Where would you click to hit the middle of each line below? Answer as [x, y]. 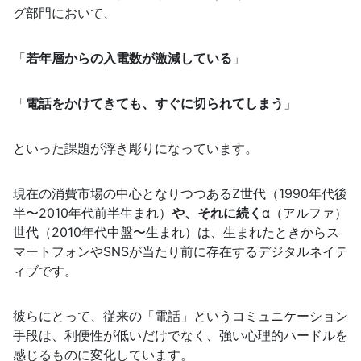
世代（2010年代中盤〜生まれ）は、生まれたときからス [176, 232]
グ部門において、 [64, 12]
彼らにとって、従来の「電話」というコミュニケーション [180, 315]
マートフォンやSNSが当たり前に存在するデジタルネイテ [180, 251]
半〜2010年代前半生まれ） [92, 212]
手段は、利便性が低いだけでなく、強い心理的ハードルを [180, 335]
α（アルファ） [305, 212]
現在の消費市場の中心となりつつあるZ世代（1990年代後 [180, 193]
